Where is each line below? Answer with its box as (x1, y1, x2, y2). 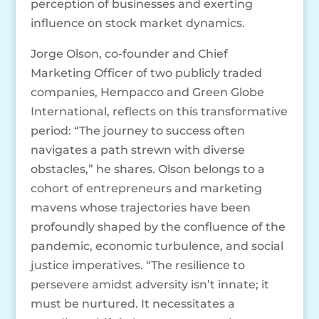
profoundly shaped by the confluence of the (30, 220, 286, 234)
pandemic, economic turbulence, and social (30, 239, 283, 253)
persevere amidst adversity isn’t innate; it (30, 278, 269, 292)
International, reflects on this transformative (30, 105, 288, 119)
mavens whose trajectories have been (30, 201, 251, 215)
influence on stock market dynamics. (30, 16, 245, 31)
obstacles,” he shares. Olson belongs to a (30, 162, 265, 177)
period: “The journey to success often (30, 124, 245, 138)
